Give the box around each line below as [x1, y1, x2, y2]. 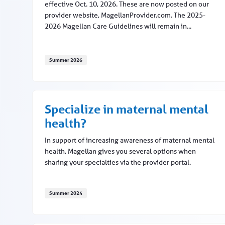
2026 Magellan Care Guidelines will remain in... [45, 22, 191, 31]
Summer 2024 [49, 189, 82, 197]
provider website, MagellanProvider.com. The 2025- [45, 11, 205, 20]
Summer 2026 [49, 56, 82, 64]
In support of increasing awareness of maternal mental [45, 136, 214, 145]
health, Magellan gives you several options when [45, 147, 196, 156]
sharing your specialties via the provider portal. [45, 158, 191, 167]
